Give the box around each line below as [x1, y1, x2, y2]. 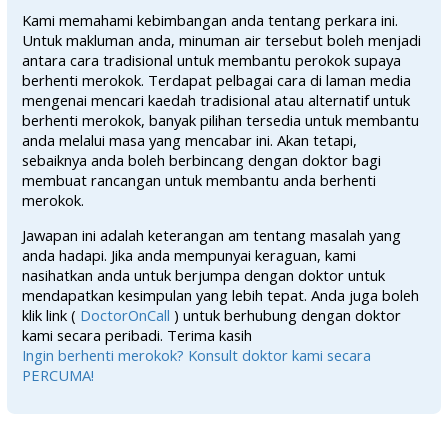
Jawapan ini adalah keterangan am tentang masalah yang [22, 224, 402, 245]
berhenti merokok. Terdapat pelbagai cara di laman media [22, 70, 412, 91]
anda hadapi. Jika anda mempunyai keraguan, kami [22, 244, 357, 265]
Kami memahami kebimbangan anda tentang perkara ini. [22, 10, 399, 31]
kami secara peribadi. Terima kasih [22, 324, 253, 345]
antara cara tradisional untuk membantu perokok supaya [22, 50, 402, 71]
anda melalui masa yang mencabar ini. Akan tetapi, [22, 130, 358, 151]
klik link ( [22, 304, 81, 325]
